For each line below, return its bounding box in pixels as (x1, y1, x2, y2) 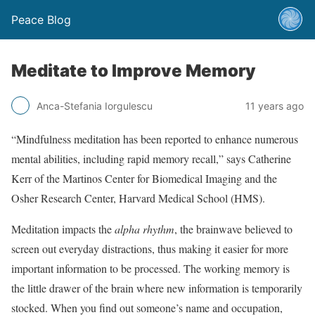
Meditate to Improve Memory (11, 60, 256, 81)
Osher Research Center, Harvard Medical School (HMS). (11, 191, 265, 205)
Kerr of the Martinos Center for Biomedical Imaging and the (11, 171, 277, 186)
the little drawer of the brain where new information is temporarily (11, 281, 302, 295)
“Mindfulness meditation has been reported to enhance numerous (11, 131, 298, 146)
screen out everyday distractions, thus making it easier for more (11, 241, 288, 256)
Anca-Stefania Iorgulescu (37, 99, 153, 112)
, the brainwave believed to (174, 221, 292, 236)
